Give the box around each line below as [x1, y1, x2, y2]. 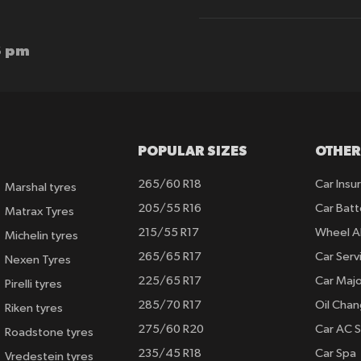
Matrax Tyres [4, 205, 74, 218]
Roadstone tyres [4, 326, 93, 339]
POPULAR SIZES [138, 143, 248, 159]
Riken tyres [4, 302, 63, 315]
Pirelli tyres [4, 278, 62, 291]
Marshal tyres [4, 181, 77, 194]
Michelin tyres [4, 230, 78, 243]
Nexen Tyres [4, 254, 71, 267]
